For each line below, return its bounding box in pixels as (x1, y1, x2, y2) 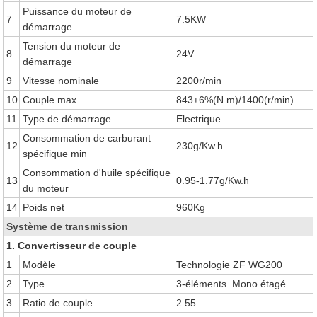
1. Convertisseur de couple (6, 240, 137, 251)
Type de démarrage (23, 113, 112, 125)
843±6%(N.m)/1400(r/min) (176, 94, 294, 105)
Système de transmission (6, 221, 129, 232)
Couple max (23, 94, 77, 105)
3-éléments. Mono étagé (176, 278, 287, 289)
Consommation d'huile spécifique (23, 167, 171, 178)
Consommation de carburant (23, 132, 151, 144)
